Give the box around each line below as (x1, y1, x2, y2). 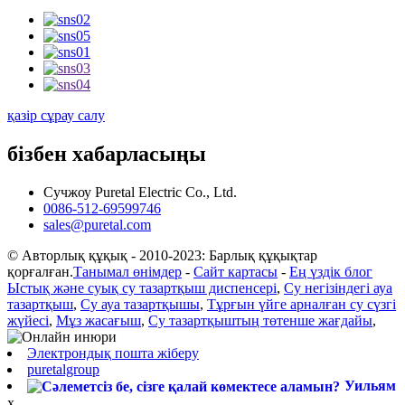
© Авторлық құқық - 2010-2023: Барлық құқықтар (7, 248, 317, 264)
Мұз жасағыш (56, 313, 141, 329)
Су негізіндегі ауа (284, 280, 392, 297)
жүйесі (7, 313, 49, 329)
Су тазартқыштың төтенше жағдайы (148, 313, 372, 329)
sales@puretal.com (43, 217, 151, 233)
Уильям (344, 378, 396, 394)
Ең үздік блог (289, 264, 372, 280)
